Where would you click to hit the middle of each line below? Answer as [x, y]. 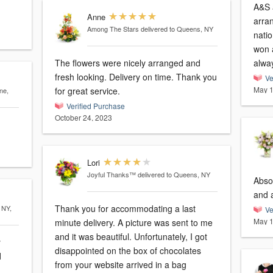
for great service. [87, 91]
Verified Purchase [96, 106]
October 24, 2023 [83, 118]
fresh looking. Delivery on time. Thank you [82, 77]
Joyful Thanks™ [111, 175]
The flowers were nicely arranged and [128, 63]
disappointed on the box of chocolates [128, 251]
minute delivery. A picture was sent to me [134, 223]
